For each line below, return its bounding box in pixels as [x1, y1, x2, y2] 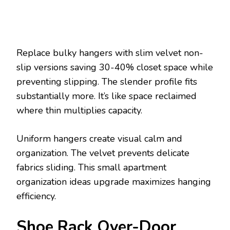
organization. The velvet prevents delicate [16, 146, 189, 159]
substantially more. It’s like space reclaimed [16, 89, 197, 102]
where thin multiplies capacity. [16, 104, 142, 117]
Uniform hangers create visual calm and [16, 132, 182, 145]
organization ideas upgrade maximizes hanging [16, 175, 211, 188]
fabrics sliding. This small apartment [16, 161, 166, 174]
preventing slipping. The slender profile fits [16, 75, 197, 88]
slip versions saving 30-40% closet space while [16, 61, 213, 73]
